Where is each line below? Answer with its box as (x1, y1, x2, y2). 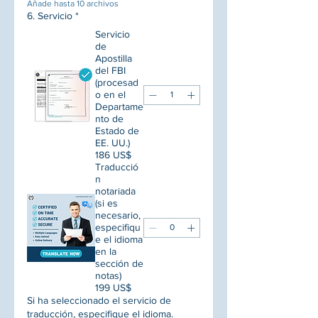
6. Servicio (27, 10, 72, 22)
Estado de (95, 125, 139, 137)
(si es (95, 197, 118, 209)
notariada (95, 185, 136, 197)
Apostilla (95, 53, 132, 65)
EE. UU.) (95, 137, 130, 149)
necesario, (95, 209, 141, 221)
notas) (95, 270, 121, 282)
